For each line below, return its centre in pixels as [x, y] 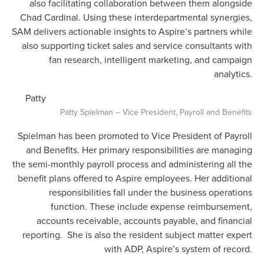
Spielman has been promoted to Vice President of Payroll [135, 136]
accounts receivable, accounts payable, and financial [144, 221]
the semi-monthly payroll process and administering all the [132, 164]
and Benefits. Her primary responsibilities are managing [139, 150]
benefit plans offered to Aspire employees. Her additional [135, 178]
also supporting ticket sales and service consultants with [137, 46]
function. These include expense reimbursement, [151, 207]
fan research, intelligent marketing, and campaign [151, 60]
